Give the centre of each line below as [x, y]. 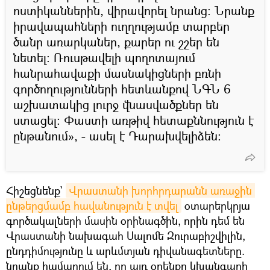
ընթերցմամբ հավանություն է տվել [92, 205]
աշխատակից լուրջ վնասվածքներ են [116, 104]
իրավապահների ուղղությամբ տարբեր [121, 26]
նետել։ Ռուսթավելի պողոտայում [104, 57]
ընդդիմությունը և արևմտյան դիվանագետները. [125, 250]
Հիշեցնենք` [36, 190]
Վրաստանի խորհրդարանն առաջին [160, 190]
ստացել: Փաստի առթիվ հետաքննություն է [133, 120]
